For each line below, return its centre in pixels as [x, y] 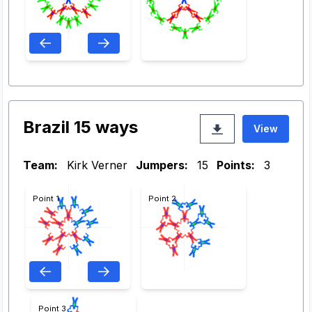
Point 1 [46, 198]
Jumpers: [162, 165]
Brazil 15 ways [80, 127]
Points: [236, 165]
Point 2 [162, 198]
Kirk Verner [95, 165]
